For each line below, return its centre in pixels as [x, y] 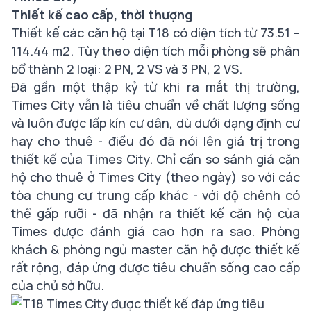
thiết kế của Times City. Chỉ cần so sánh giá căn [155, 159]
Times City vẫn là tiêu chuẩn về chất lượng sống [155, 105]
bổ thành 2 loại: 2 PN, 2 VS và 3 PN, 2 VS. [127, 69]
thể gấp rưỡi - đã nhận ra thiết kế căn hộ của [155, 213]
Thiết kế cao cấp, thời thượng [102, 15]
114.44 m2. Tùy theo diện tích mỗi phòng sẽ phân [155, 51]
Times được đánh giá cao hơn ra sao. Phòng [155, 231]
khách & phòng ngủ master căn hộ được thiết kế [155, 249]
